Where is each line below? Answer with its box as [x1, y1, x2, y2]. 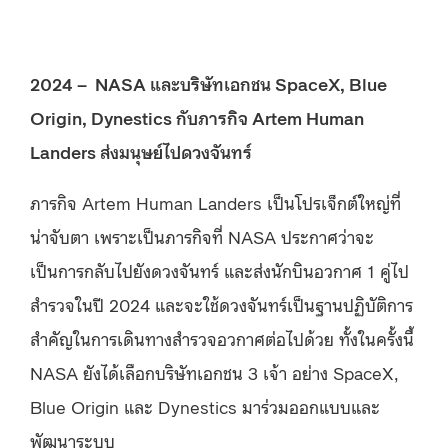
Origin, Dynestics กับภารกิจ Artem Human [30, 104, 364, 129]
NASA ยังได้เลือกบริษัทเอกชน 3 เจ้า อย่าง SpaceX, [30, 359, 398, 384]
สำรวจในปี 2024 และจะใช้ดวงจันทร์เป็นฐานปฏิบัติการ [30, 291, 413, 316]
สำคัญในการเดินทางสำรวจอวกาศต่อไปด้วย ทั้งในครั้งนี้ [30, 325, 414, 350]
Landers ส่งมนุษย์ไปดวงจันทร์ [30, 138, 252, 163]
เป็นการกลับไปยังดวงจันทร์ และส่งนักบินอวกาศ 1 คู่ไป [30, 257, 409, 282]
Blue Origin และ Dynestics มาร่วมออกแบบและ [30, 393, 380, 418]
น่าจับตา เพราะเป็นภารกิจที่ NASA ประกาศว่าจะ [30, 223, 374, 248]
